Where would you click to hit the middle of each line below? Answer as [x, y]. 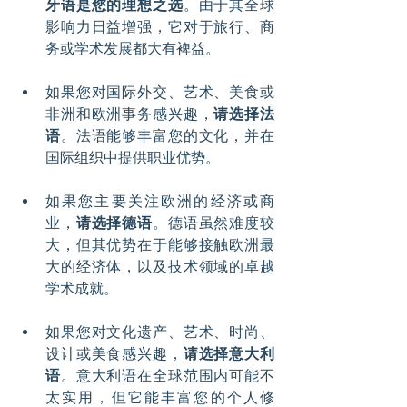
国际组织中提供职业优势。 [133, 158]
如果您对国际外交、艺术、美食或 [160, 93]
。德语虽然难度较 [214, 223]
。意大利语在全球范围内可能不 [168, 376]
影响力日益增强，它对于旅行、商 [160, 27]
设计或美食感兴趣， [114, 354]
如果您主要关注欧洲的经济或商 [160, 202]
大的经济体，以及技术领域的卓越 [160, 267]
